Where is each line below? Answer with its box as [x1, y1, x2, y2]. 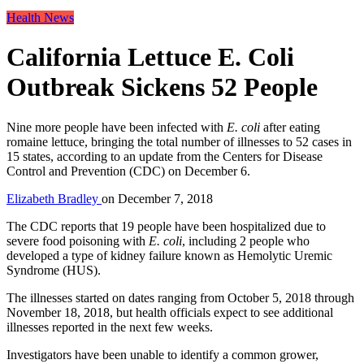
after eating [260, 119, 320, 134]
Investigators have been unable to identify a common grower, [6, 347, 318, 362]
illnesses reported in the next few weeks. [6, 319, 213, 334]
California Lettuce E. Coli [6, 42, 294, 72]
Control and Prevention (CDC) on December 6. [6, 163, 250, 178]
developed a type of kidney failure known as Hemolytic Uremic [6, 248, 332, 262]
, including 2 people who [182, 233, 310, 248]
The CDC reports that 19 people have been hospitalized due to [6, 219, 326, 233]
